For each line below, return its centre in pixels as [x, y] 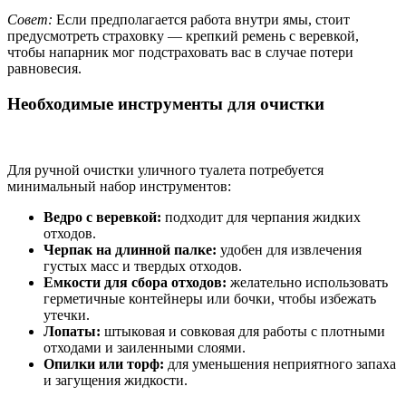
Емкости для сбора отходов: [135, 282]
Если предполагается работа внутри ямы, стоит [201, 20]
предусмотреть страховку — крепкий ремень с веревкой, [183, 36]
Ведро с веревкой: [102, 217]
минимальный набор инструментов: [119, 186]
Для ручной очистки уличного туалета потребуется [165, 169]
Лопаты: [72, 331]
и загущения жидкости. [116, 380]
